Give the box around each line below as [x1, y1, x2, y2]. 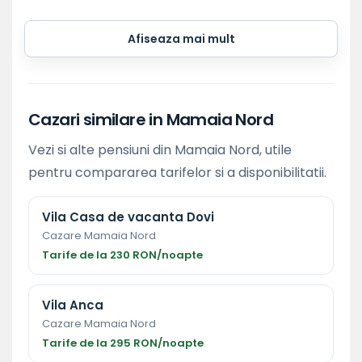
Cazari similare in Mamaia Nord [28, 107, 273, 131]
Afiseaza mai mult [127, 30, 235, 47]
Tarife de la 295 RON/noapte [42, 335, 204, 351]
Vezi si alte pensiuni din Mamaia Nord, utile [28, 140, 292, 159]
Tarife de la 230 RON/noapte [42, 246, 203, 263]
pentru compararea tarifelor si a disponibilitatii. [28, 162, 326, 182]
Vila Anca [42, 296, 103, 314]
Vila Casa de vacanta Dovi [42, 208, 214, 225]
